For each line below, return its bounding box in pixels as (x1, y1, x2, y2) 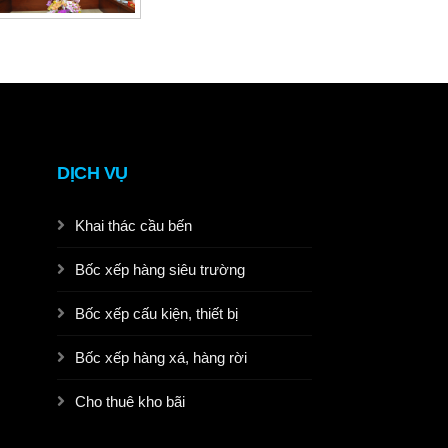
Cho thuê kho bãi (75, 393, 185, 410)
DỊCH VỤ (57, 163, 128, 183)
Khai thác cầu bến (75, 217, 192, 234)
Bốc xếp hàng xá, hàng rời (75, 349, 247, 366)
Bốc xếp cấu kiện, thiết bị (75, 305, 238, 322)
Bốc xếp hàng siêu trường (75, 261, 245, 278)
